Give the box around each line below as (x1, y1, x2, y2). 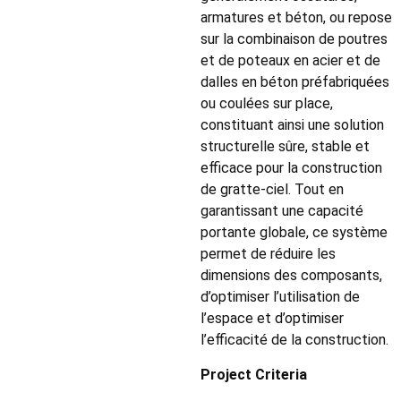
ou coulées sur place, (200, 95, 333, 113)
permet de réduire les (200, 245, 336, 263)
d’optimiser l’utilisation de (200, 288, 360, 306)
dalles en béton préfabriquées (200, 73, 389, 91)
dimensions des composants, (200, 267, 382, 285)
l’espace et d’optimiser (200, 310, 344, 328)
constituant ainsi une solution (200, 116, 384, 134)
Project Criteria (200, 365, 307, 383)
